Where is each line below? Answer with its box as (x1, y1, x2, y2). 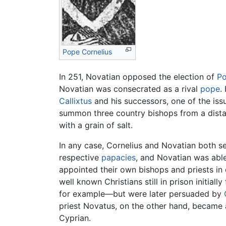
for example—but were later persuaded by (59, 188, 224, 199)
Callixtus (59, 95, 92, 106)
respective (59, 152, 101, 162)
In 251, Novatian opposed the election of (59, 71, 217, 82)
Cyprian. (59, 212, 91, 223)
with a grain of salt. (59, 120, 133, 130)
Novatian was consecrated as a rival (59, 83, 200, 94)
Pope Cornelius (63, 47, 112, 56)
